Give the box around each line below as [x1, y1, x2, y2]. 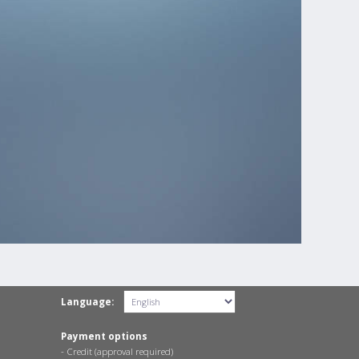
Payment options [61, 330, 147, 342]
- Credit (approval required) [61, 345, 173, 357]
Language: [61, 296, 114, 308]
